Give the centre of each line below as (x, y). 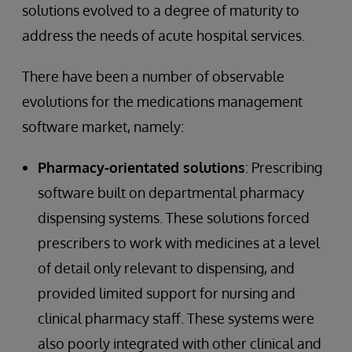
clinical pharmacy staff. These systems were (176, 318)
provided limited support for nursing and (167, 293)
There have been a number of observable (153, 76)
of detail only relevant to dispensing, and (166, 268)
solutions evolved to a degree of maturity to (161, 10)
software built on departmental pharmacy (171, 192)
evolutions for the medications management (162, 101)
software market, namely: (103, 126)
